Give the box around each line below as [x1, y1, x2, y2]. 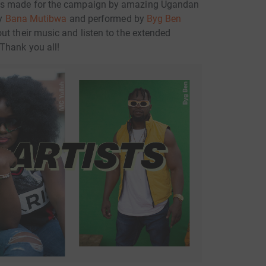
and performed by [66, 13, 147, 25]
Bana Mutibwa [5, 13, 67, 25]
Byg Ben [146, 13, 182, 25]
